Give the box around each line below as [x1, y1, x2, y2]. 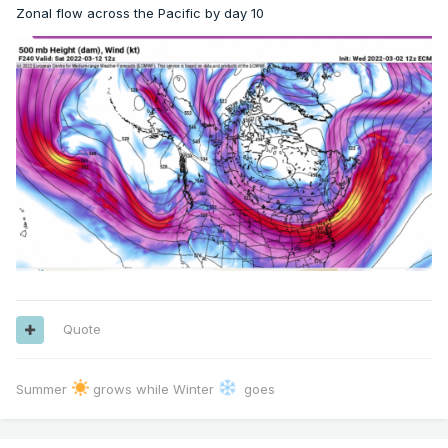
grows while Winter [89, 381, 219, 398]
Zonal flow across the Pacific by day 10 [16, 5, 264, 22]
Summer [16, 381, 71, 398]
